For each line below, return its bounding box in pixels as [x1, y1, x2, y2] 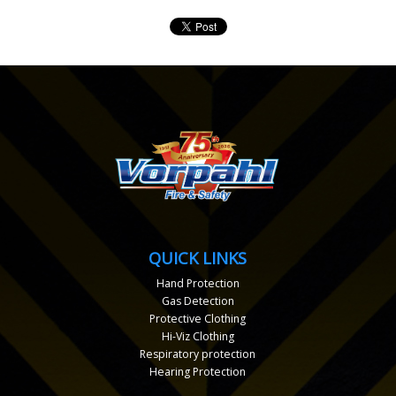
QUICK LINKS [148, 247, 247, 270]
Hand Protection [156, 276, 240, 292]
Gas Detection [161, 293, 234, 309]
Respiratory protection [140, 346, 256, 362]
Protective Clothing [149, 311, 247, 327]
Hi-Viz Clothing [161, 329, 234, 345]
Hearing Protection [149, 364, 247, 380]
